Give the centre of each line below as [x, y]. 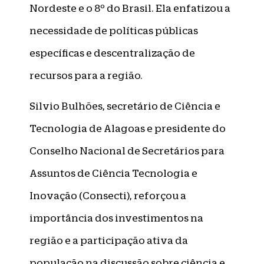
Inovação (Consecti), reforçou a [108, 195]
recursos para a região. [86, 75]
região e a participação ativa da [109, 240]
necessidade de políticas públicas [114, 30]
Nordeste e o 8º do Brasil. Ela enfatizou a [130, 8]
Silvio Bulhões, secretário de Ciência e [125, 106]
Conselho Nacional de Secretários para [127, 151]
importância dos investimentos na [116, 218]
